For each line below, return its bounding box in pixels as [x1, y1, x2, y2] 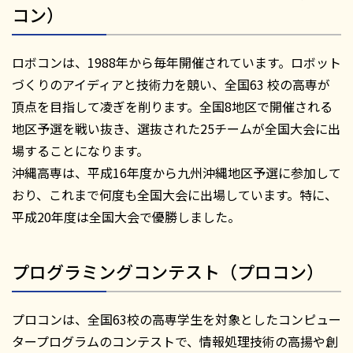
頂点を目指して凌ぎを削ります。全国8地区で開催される [12, 97, 333, 117]
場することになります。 [12, 141, 149, 161]
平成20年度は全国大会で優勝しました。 [12, 207, 240, 227]
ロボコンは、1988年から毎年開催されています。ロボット [12, 53, 341, 72]
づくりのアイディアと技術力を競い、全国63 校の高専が [12, 75, 330, 95]
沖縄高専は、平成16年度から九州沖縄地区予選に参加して [12, 163, 341, 183]
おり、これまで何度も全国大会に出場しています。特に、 [12, 185, 337, 205]
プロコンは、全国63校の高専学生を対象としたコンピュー [12, 310, 341, 329]
